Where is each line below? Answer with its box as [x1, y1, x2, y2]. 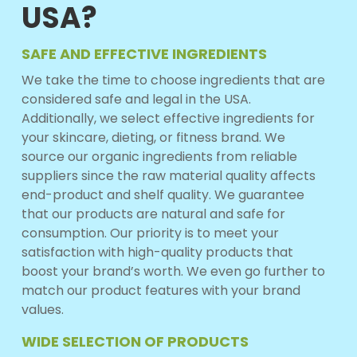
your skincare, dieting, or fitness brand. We [21, 127, 285, 147]
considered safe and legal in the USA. [21, 89, 251, 108]
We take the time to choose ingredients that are [21, 70, 325, 89]
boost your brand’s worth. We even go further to [21, 261, 325, 280]
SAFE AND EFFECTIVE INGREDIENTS [21, 43, 267, 64]
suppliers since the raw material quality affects [21, 166, 316, 185]
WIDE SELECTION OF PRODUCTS [21, 331, 249, 351]
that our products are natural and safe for [21, 204, 285, 223]
